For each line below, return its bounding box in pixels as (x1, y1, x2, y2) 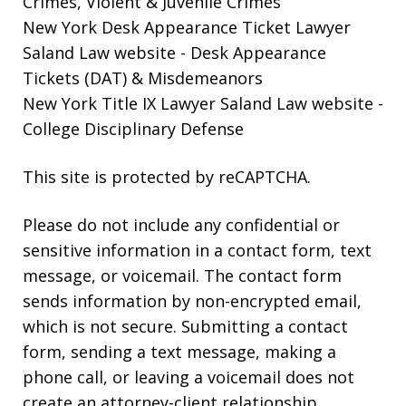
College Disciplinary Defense (23, 118, 244, 140)
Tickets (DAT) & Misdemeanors (23, 67, 263, 90)
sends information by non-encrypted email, (23, 290, 362, 313)
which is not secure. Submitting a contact (23, 315, 348, 338)
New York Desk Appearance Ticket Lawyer (23, 16, 351, 39)
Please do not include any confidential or (23, 214, 340, 237)
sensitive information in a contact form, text (23, 239, 372, 262)
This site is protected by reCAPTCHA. (23, 166, 311, 188)
